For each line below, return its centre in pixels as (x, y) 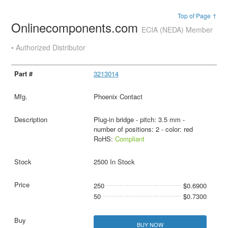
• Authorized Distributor (49, 48)
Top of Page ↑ (197, 16)
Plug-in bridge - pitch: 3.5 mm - (139, 120)
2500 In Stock (114, 162)
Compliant (130, 139)
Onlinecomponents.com (77, 27)
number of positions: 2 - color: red (143, 129)
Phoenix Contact (118, 97)
